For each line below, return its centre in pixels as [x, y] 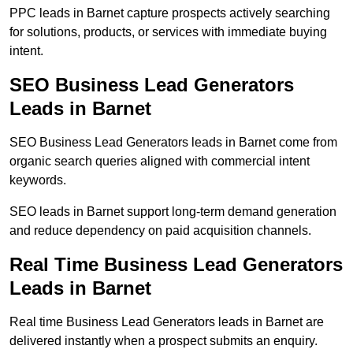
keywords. [38, 180]
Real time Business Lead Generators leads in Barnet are [167, 322]
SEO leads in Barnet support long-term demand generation [173, 212]
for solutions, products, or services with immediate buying [168, 32]
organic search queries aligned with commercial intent [160, 162]
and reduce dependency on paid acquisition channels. [160, 231]
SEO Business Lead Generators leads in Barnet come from [173, 143]
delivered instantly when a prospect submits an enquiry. [163, 341]
